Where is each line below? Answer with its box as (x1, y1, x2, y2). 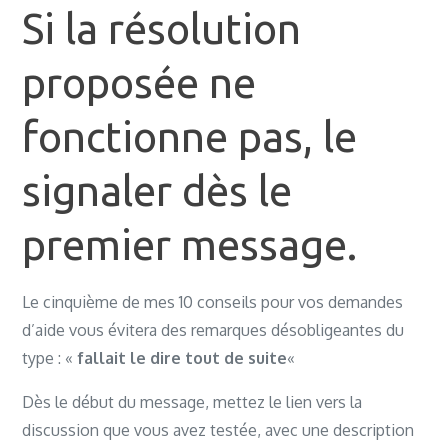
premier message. (22, 221, 358, 268)
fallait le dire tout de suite (77, 348, 288, 368)
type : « (22, 348, 78, 368)
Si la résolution (22, 5, 302, 52)
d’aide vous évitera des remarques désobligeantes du (22, 320, 405, 340)
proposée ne (22, 59, 257, 106)
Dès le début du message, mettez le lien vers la (22, 392, 363, 412)
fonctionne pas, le (22, 113, 358, 160)
